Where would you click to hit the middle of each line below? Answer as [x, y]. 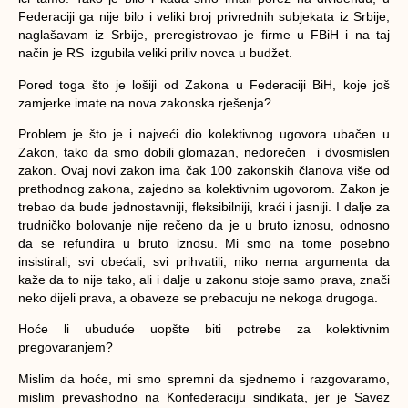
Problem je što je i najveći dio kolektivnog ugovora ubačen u [204, 133]
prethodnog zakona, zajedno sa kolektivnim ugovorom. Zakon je [204, 188]
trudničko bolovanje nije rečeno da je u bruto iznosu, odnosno [204, 224]
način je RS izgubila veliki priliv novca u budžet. [155, 53]
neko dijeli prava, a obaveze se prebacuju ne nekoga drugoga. [198, 297]
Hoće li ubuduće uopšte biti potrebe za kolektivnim [204, 329]
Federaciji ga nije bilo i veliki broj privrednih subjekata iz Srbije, [204, 17]
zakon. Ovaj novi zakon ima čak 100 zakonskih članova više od [204, 170]
